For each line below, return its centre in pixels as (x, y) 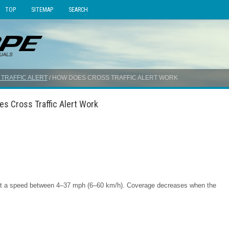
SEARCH (78, 10)
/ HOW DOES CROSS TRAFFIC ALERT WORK (112, 78)
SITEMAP (42, 10)
